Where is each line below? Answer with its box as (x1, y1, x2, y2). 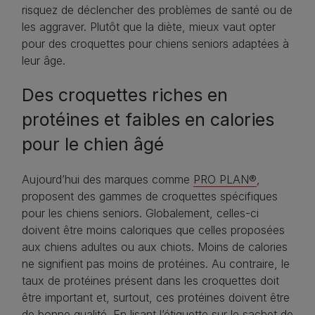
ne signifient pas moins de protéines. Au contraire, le (22, 257, 290, 271)
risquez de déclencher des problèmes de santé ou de (22, 3, 292, 18)
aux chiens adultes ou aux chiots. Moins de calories (22, 240, 288, 255)
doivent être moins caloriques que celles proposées (22, 223, 285, 238)
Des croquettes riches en (22, 84, 228, 106)
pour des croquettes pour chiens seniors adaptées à (22, 37, 289, 51)
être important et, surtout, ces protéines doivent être (22, 290, 290, 305)
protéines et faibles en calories (22, 109, 274, 131)
